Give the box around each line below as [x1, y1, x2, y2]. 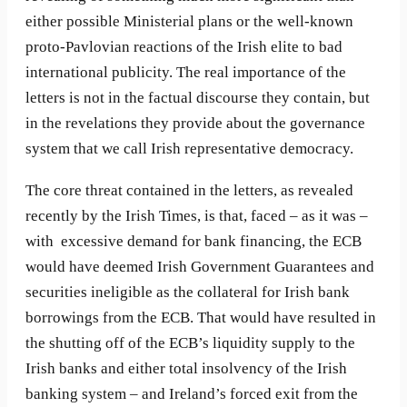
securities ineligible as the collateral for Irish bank [25, 283, 350, 301]
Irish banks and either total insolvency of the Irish [25, 359, 347, 377]
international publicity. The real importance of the [25, 64, 346, 82]
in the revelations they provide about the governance [25, 114, 365, 133]
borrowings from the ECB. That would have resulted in [25, 308, 376, 326]
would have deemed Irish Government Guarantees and [25, 257, 374, 275]
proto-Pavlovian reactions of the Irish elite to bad [25, 38, 342, 56]
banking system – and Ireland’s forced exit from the [25, 384, 358, 402]
